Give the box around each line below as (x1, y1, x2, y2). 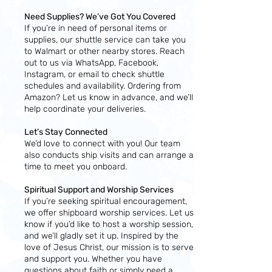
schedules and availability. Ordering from (24, 81, 181, 91)
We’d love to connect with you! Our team (24, 138, 180, 149)
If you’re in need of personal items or (24, 23, 167, 33)
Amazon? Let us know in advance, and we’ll (24, 92, 193, 103)
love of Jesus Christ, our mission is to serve (24, 242, 194, 253)
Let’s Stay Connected (24, 127, 107, 137)
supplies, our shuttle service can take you (24, 35, 186, 45)
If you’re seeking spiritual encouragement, (24, 196, 187, 206)
